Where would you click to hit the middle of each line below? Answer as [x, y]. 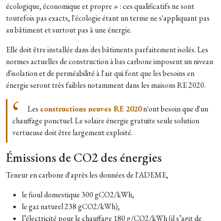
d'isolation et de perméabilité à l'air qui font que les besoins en [100, 73]
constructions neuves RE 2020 [91, 109]
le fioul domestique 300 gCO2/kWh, [78, 194]
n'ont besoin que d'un [175, 109]
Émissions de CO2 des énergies [84, 157]
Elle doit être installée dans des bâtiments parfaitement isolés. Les [107, 49]
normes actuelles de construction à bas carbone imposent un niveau [110, 61]
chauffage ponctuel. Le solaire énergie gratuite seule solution [106, 120]
